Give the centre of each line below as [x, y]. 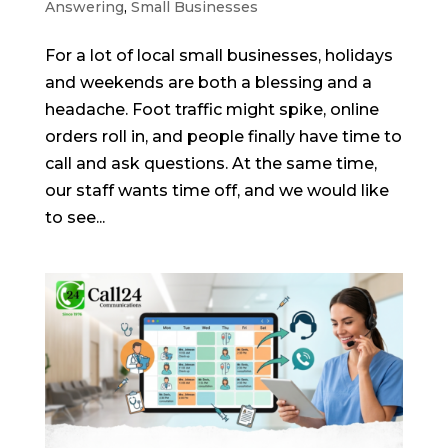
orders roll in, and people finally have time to [223, 137]
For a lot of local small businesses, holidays [218, 56]
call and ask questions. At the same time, [210, 164]
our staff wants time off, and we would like [216, 191]
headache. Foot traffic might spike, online [211, 110]
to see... [74, 218]
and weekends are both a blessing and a [208, 83]
